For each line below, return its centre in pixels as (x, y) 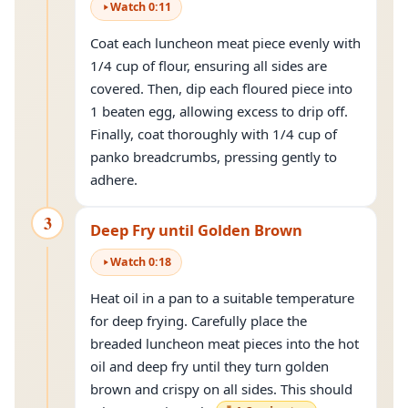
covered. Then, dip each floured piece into (221, 88)
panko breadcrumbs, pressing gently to (214, 157)
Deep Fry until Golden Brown (196, 230)
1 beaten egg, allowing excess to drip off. (219, 111)
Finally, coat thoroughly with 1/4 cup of (214, 134)
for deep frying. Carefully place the (199, 321)
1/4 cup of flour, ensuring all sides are (209, 66)
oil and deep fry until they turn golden (209, 366)
